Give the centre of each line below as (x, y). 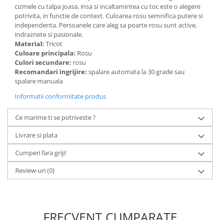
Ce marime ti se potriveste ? (55, 117)
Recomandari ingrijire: (52, 72)
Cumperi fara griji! (41, 153)
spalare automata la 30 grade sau (137, 72)
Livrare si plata (36, 135)
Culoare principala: (46, 53)
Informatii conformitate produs (60, 96)
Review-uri (31, 170)
